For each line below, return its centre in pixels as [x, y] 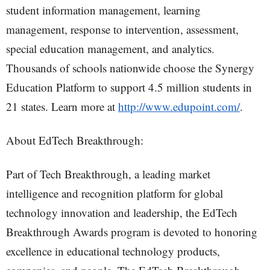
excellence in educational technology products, [113, 251]
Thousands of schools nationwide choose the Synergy [130, 68]
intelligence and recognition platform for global [115, 193]
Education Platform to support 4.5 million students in [129, 87]
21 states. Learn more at [62, 106]
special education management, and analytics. [110, 49]
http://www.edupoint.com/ [179, 106]
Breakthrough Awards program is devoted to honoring [132, 232]
